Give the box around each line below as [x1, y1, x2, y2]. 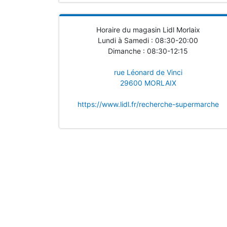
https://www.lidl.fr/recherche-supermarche [77, 100, 219, 108]
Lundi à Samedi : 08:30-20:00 [98, 36, 198, 45]
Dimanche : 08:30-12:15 [108, 47, 188, 55]
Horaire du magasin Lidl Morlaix [96, 25, 200, 34]
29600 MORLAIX [120, 79, 176, 87]
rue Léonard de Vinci [113, 68, 182, 77]
